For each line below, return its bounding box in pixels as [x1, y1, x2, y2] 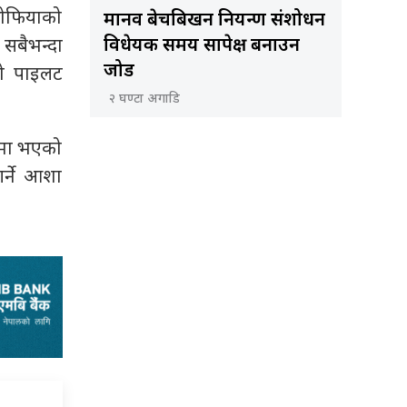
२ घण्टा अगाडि [108, 91, 180, 109]
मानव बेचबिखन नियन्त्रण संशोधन [103, 9, 325, 34]
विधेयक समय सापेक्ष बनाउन [103, 35, 300, 59]
